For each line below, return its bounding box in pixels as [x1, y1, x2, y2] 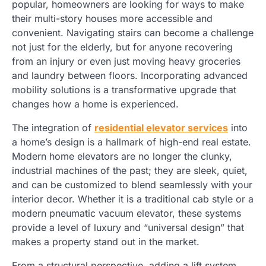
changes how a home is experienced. [12, 97, 179, 110]
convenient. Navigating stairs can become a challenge [12, 26, 254, 39]
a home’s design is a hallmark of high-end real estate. [12, 135, 251, 148]
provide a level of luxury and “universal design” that [12, 221, 244, 233]
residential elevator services [94, 121, 228, 134]
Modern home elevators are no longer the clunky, [12, 150, 232, 162]
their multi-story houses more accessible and [12, 12, 213, 24]
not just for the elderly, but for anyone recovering [12, 40, 233, 53]
